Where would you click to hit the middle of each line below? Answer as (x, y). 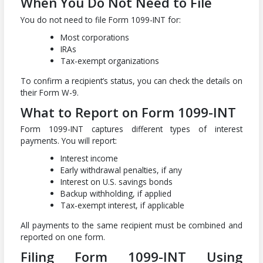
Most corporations (95, 37)
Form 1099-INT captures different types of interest (131, 129)
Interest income (90, 159)
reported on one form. (63, 237)
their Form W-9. (49, 92)
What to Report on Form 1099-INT (128, 112)
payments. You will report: (68, 141)
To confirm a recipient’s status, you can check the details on (131, 80)
